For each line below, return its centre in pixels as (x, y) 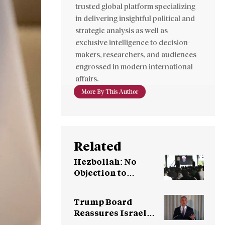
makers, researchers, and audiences (136, 55)
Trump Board (103, 202)
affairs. (87, 79)
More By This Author (110, 92)
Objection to (100, 173)
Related (98, 147)
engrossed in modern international (134, 67)
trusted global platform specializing (135, 7)
